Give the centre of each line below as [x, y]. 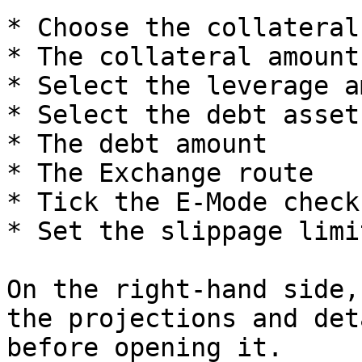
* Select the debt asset [183, 115]
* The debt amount [137, 144]
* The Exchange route [160, 173]
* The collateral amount [183, 57]
